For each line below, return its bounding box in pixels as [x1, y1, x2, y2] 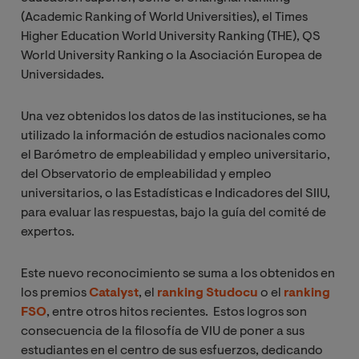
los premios [21, 286, 89, 300]
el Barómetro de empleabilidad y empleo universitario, [21, 148, 330, 162]
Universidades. [21, 68, 104, 82]
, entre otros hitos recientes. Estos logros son [46, 305, 307, 319]
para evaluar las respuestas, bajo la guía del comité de [21, 206, 326, 220]
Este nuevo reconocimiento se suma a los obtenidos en [21, 267, 335, 280]
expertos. [21, 225, 75, 239]
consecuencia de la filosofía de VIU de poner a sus [21, 325, 305, 338]
